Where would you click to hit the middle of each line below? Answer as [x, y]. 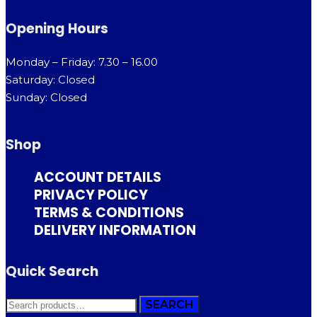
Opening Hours [57, 29]
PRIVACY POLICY [91, 195]
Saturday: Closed [50, 80]
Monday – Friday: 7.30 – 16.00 [82, 62]
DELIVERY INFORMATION [115, 230]
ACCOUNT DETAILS [98, 177]
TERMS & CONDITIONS [109, 213]
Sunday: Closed [46, 97]
